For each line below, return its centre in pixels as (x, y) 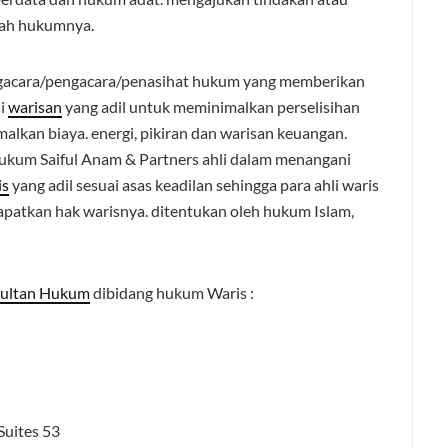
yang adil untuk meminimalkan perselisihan (211, 106)
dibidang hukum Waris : (172, 292)
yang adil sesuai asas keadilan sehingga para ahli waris (194, 184)
